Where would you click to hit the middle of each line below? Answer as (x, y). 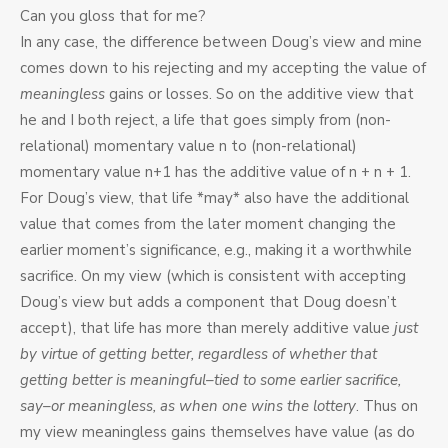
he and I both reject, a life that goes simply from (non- (205, 120)
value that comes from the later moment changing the (208, 224)
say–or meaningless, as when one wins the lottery (188, 406)
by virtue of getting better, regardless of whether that (198, 354)
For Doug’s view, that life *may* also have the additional (214, 198)
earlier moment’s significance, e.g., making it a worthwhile (216, 250)
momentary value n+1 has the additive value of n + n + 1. (215, 172)
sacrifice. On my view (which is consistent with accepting (213, 276)
